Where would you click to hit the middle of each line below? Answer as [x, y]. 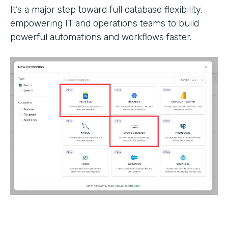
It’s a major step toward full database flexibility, [106, 10]
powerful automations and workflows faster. [101, 37]
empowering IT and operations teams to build [105, 24]
